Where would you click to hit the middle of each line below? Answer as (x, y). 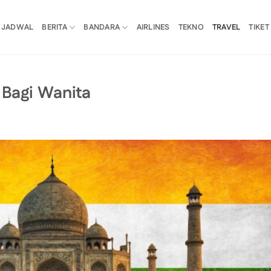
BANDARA (102, 27)
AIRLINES (153, 27)
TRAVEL (226, 27)
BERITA (54, 27)
